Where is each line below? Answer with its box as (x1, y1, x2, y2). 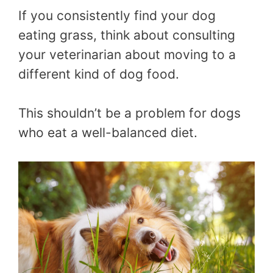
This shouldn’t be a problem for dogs (18, 105, 241, 121)
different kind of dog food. (18, 66, 179, 82)
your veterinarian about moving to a (18, 47, 236, 63)
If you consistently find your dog (18, 8, 216, 24)
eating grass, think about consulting (18, 27, 235, 43)
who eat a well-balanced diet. (18, 124, 197, 140)
